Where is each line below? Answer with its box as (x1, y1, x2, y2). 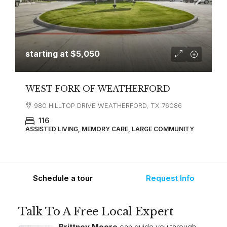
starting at (25, 49, 70, 59)
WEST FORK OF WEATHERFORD (25, 84, 170, 94)
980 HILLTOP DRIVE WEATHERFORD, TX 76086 (34, 101, 182, 109)
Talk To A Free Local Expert (18, 205, 173, 218)
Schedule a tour (32, 173, 93, 183)
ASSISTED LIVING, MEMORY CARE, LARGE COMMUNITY (25, 125, 194, 133)
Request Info (145, 173, 195, 183)
